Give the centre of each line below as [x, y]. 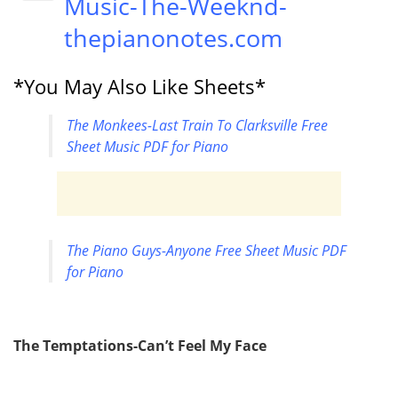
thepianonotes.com [173, 37]
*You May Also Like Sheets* [139, 86]
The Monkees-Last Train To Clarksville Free [197, 125]
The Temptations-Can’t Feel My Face [140, 345]
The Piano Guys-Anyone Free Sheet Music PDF [207, 250]
